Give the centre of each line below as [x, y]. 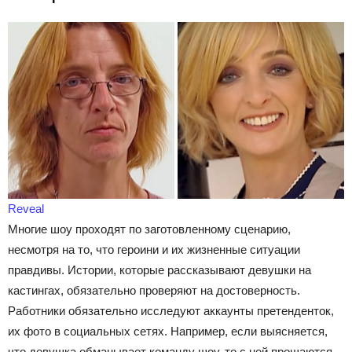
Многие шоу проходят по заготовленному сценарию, [149, 229]
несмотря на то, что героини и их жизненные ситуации [154, 249]
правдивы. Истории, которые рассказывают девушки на [159, 269]
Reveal [26, 208]
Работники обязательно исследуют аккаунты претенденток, [171, 310]
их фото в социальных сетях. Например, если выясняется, [168, 331]
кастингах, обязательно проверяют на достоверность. [154, 290]
